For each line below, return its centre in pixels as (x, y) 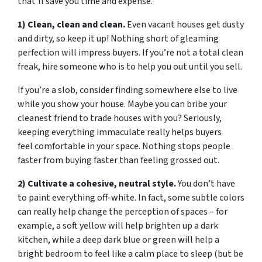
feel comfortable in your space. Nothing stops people (124, 146)
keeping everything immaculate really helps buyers (120, 132)
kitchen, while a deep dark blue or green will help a (118, 240)
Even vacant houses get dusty (185, 25)
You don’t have (206, 184)
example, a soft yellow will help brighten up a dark (118, 226)
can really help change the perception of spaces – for (123, 212)
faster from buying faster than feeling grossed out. (118, 160)
